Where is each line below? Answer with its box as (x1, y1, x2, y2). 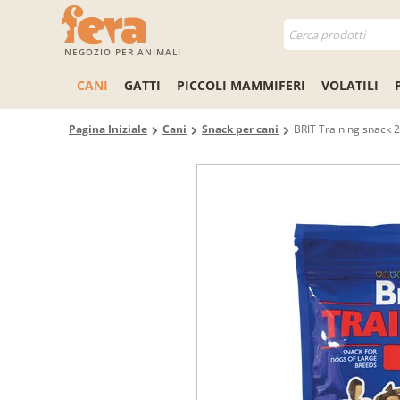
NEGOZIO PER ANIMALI (64, 46, 181, 58)
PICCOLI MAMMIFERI (177, 77, 305, 94)
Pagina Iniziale (69, 121, 147, 137)
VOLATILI (321, 77, 379, 94)
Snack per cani (202, 121, 279, 137)
